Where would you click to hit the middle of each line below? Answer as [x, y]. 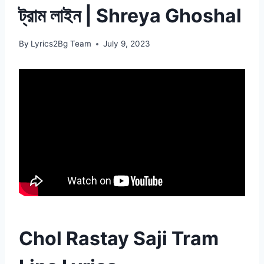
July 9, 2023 [127, 44]
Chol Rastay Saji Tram [119, 239]
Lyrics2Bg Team [61, 44]
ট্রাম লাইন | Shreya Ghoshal [130, 15]
